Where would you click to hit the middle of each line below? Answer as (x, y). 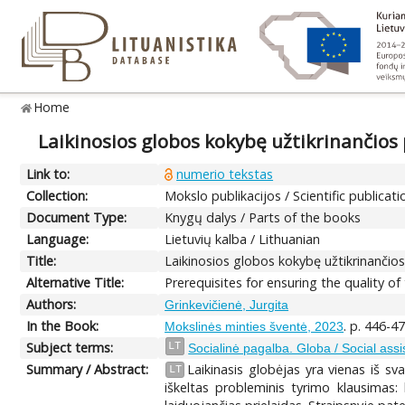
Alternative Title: (75, 282)
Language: (58, 239)
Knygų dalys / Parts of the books (263, 217)
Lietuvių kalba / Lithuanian (243, 239)
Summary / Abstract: (88, 369)
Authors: (52, 304)
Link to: (48, 174)
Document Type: (77, 217)
